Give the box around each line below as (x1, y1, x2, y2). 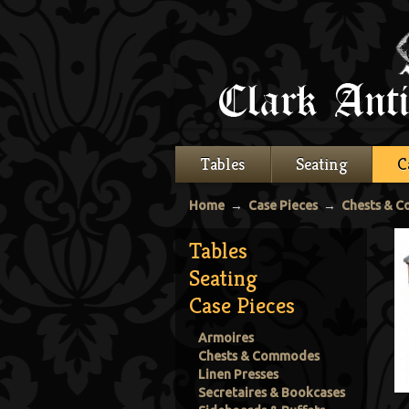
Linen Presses (198, 367, 278, 382)
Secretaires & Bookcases (198, 385, 345, 400)
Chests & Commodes (198, 349, 320, 363)
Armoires (198, 330, 254, 345)
